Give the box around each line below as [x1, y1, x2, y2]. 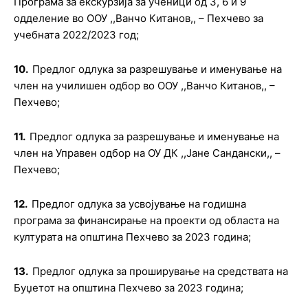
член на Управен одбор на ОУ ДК [14, 146, 181, 159]
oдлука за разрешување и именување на [76, 130, 279, 143]
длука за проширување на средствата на [85, 265, 288, 278]
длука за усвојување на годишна [84, 197, 246, 210]
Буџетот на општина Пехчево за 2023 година [14, 281, 241, 294]
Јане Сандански [186, 146, 267, 159]
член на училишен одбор [14, 79, 140, 92]
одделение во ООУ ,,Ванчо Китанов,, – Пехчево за [14, 12, 263, 25]
